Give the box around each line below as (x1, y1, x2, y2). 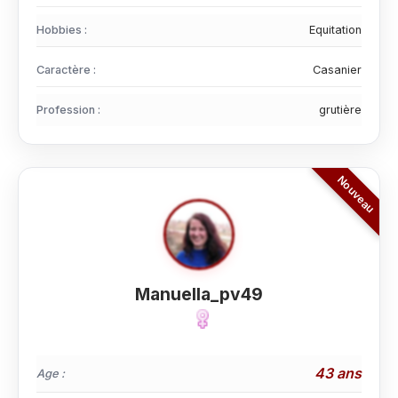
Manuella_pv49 (135, 283, 263, 305)
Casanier (313, 63, 362, 76)
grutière (319, 103, 362, 116)
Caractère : (36, 63, 96, 76)
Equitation (309, 23, 362, 36)
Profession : (36, 103, 100, 116)
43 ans (314, 364, 362, 382)
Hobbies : (36, 23, 87, 36)
